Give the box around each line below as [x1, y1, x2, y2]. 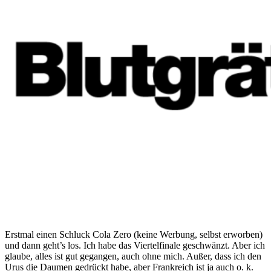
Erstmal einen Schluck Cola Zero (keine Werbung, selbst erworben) [5, 229, 263, 240]
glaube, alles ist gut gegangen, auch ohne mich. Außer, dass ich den [5, 251, 261, 262]
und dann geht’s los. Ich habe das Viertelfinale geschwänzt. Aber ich [5, 240, 265, 251]
